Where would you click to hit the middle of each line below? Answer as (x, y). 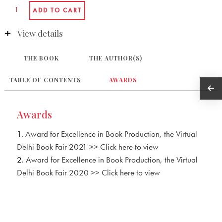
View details (40, 33)
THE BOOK (42, 58)
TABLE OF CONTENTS (45, 80)
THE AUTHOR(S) (116, 58)
